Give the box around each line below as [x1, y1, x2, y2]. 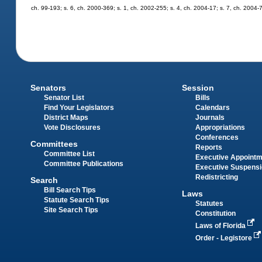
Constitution [195, 210, 236, 218]
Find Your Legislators [44, 104, 115, 111]
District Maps [44, 113, 89, 121]
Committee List [44, 150, 95, 158]
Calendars [195, 104, 230, 111]
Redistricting [195, 173, 238, 181]
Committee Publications [44, 160, 124, 168]
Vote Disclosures [44, 123, 101, 131]
